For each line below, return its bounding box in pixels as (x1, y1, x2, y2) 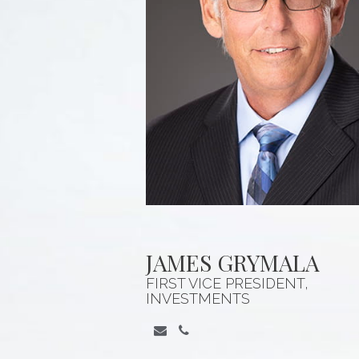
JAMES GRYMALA (146, 247, 320, 277)
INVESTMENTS (146, 289, 250, 307)
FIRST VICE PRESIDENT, (146, 274, 309, 292)
